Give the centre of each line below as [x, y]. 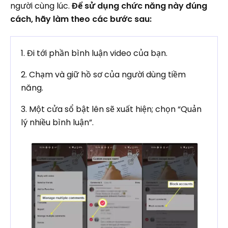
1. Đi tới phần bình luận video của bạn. [94, 53]
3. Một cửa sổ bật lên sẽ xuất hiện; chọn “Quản [111, 109]
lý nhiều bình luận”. [57, 122]
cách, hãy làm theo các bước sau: [81, 19]
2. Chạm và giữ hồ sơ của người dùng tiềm [103, 74]
